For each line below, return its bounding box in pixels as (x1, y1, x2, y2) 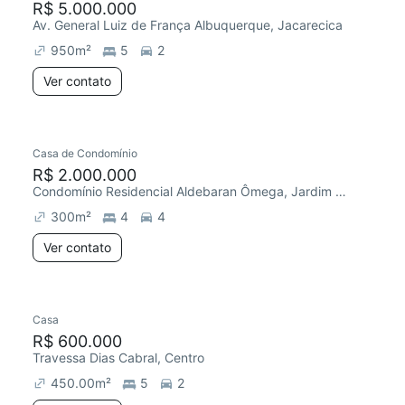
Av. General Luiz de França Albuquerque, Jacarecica (33, 17, 343, 33)
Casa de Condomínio (33, 146, 137, 160)
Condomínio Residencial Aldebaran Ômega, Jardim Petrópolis (335, 184, 346, 199)
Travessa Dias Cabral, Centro (33, 350, 204, 365)
